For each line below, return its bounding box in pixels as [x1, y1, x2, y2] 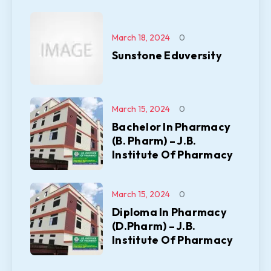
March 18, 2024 [112, 31, 170, 43]
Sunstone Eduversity [112, 48, 222, 62]
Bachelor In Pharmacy [112, 119, 230, 134]
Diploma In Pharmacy [112, 204, 227, 219]
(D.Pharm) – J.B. [112, 218, 195, 233]
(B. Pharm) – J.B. [112, 133, 197, 148]
